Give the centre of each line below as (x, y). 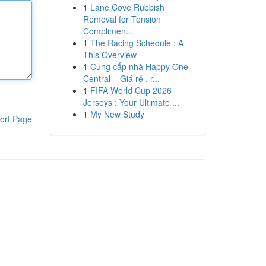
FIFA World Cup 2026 (131, 90)
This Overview (110, 55)
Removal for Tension (122, 19)
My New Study (117, 114)
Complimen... (108, 31)
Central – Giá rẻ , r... (121, 78)
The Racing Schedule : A (137, 43)
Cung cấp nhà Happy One (139, 66)
